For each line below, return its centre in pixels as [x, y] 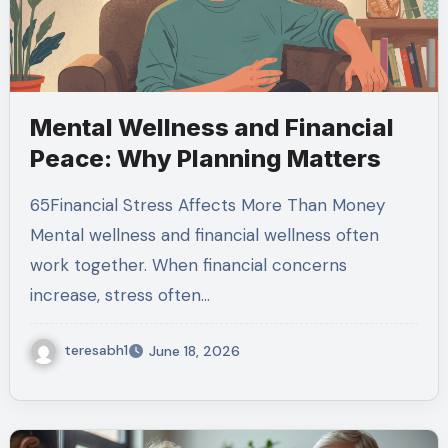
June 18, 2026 [194, 351]
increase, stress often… [119, 295]
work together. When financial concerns [188, 265]
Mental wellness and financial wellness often [204, 235]
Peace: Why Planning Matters [205, 159]
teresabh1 [95, 350]
